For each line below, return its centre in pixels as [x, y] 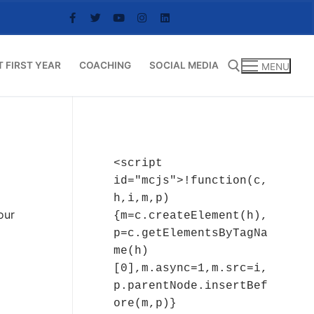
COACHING [105, 65]
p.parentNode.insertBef [190, 286]
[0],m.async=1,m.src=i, [190, 268]
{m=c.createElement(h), [190, 216]
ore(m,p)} [145, 303]
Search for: [77, 124]
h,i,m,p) [141, 198]
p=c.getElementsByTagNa [190, 233]
